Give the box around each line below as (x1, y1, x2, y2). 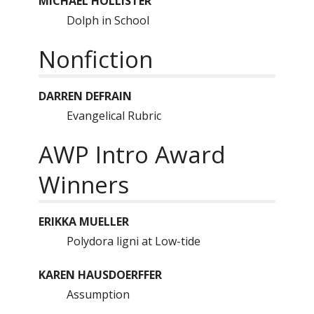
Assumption (67, 287, 130, 302)
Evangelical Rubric (67, 108, 161, 123)
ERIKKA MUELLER (39, 214, 129, 229)
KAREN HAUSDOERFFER (39, 267, 162, 282)
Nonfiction (39, 43, 153, 75)
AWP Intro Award (39, 139, 226, 170)
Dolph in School (67, 13, 149, 28)
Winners (39, 169, 129, 200)
